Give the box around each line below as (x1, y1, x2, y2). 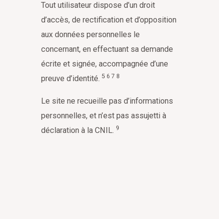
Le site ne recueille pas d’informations (41, 96, 173, 106)
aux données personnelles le (41, 30, 140, 40)
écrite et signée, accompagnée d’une (41, 59, 168, 69)
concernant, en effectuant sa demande (41, 44, 173, 54)
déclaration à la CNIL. (41, 126, 116, 135)
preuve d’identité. (41, 74, 102, 84)
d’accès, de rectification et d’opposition (41, 15, 176, 25)
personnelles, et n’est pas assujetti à (41, 111, 166, 121)
